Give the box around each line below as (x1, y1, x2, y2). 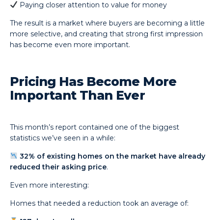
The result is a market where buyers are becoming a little (10, 19, 205, 27)
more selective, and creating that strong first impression (10, 29, 203, 38)
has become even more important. (10, 40, 131, 49)
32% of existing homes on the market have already (20, 152, 206, 161)
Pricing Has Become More (10, 74, 177, 89)
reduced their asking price (10, 163, 107, 171)
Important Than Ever (10, 88, 145, 103)
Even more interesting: (10, 181, 89, 190)
